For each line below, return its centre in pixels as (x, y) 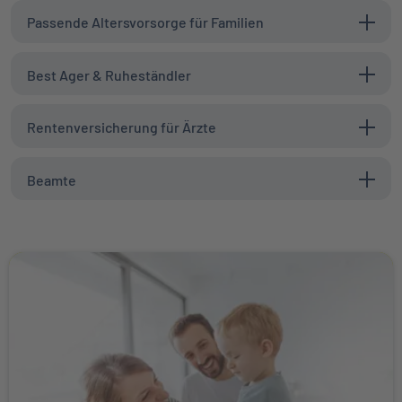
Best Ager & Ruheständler (109, 74)
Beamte (52, 179)
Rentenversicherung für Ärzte (122, 127)
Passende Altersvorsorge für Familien (145, 22)
